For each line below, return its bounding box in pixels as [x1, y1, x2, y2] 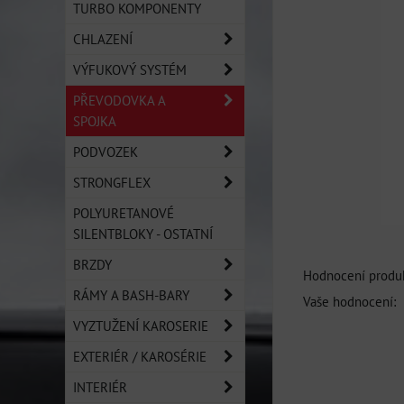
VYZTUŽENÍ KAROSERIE [73, 317, 208, 335]
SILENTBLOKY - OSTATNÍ [73, 225, 213, 243]
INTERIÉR [73, 378, 127, 396]
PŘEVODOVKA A [73, 91, 166, 109]
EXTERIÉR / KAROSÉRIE [73, 347, 207, 365]
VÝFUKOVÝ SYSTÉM [73, 60, 187, 78]
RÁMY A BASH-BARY [73, 286, 189, 304]
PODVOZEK [73, 142, 138, 161]
